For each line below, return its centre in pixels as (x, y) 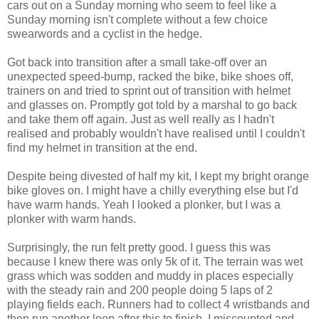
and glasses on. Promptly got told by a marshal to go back (152, 105)
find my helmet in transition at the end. (104, 148)
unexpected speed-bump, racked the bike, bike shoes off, (150, 77)
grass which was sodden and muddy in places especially (150, 276)
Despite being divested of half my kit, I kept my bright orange (158, 177)
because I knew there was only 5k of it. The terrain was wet (155, 262)
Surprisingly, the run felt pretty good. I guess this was (139, 248)
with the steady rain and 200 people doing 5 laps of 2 (140, 291)
